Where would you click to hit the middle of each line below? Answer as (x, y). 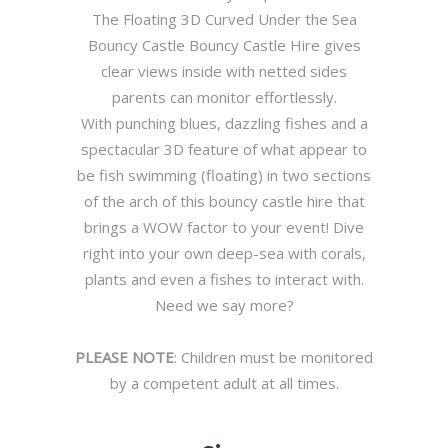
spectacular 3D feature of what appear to (224, 149)
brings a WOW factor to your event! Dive (224, 227)
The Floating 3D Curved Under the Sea (224, 19)
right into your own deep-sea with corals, (224, 253)
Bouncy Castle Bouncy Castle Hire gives (224, 45)
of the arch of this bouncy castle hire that (224, 201)
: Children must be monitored (273, 357)
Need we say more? (224, 305)
